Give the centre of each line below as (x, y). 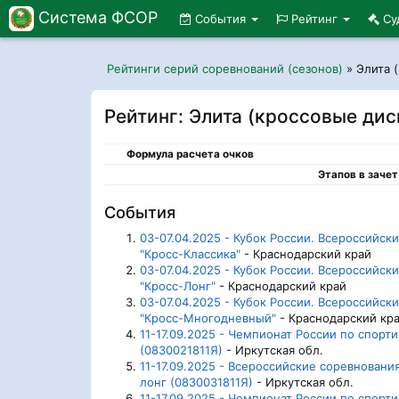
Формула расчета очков (191, 154)
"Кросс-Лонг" (178, 286)
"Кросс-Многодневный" (208, 318)
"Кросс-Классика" (190, 254)
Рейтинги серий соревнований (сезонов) (225, 69)
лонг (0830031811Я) (196, 382)
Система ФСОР (98, 17)
